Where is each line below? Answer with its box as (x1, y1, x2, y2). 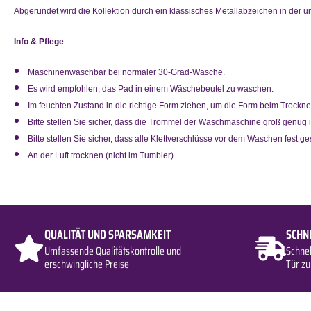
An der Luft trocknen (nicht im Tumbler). (28, 150, 176, 160)
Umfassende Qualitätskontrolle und (44, 242, 181, 260)
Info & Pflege (14, 36, 64, 47)
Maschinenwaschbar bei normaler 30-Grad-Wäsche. (28, 67, 225, 77)
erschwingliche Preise (44, 255, 129, 274)
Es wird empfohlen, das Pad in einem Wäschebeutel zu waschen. (28, 83, 274, 94)
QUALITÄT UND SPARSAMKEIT (44, 225, 171, 245)
